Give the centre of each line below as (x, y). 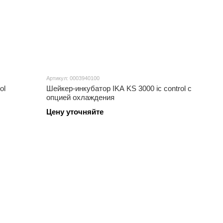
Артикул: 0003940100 (73, 78)
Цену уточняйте (75, 112)
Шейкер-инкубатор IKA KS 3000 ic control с (119, 88)
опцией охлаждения (81, 97)
